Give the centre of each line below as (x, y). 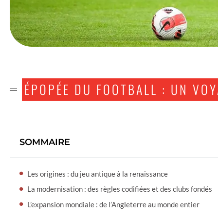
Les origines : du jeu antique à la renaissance (98, 173)
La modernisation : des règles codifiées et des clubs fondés (120, 189)
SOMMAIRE (45, 142)
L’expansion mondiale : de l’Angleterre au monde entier (113, 204)
